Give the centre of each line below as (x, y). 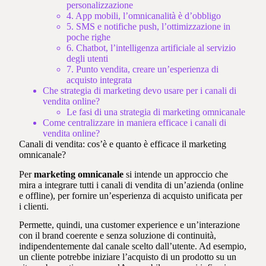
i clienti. (35, 206)
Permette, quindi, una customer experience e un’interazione (130, 224)
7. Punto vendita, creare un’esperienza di (143, 69)
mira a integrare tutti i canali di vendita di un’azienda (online (132, 185)
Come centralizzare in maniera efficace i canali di (135, 122)
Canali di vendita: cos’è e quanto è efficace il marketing (123, 144)
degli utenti (88, 58)
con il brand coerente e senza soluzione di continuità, (118, 235)
